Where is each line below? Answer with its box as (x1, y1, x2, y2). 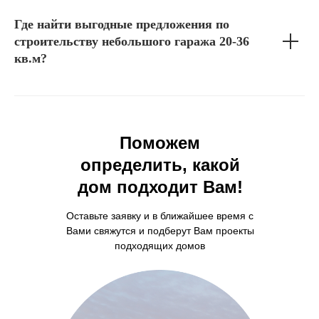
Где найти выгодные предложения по (14, 17, 229, 31)
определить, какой (80, 155, 240, 174)
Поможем (120, 133, 200, 152)
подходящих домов (115, 240, 205, 251)
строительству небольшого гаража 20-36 (14, 34, 249, 48)
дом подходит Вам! (77, 177, 243, 197)
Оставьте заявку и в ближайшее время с (66, 210, 253, 221)
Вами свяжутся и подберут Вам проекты (66, 225, 254, 236)
